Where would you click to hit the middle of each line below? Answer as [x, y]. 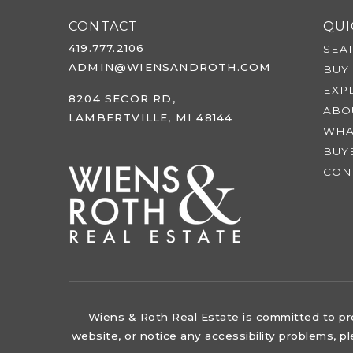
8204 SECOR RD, [122, 98]
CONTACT [104, 26]
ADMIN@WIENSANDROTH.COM [170, 67]
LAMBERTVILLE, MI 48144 [151, 117]
